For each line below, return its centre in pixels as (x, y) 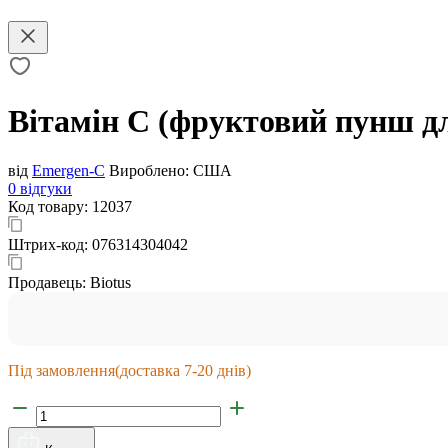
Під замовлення (61, 370)
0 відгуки (40, 188)
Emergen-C (68, 170)
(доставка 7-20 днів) (183, 370)
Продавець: (49, 282)
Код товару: (50, 206)
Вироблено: (149, 170)
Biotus (110, 282)
